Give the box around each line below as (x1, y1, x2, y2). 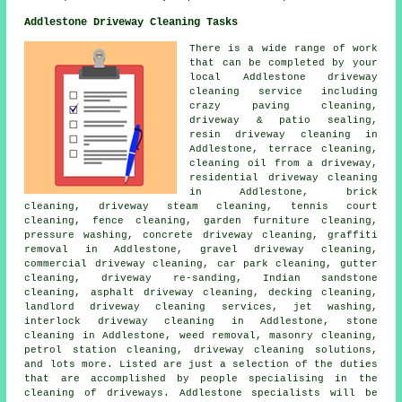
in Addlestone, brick (189, 187, 378, 198)
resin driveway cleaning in (189, 129, 378, 141)
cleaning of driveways (24, 388, 163, 399)
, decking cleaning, (252, 287, 378, 299)
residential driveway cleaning (189, 172, 378, 184)
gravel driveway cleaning (199, 244, 371, 256)
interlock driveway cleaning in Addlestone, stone (24, 316, 378, 328)
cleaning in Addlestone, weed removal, (24, 330, 270, 342)
